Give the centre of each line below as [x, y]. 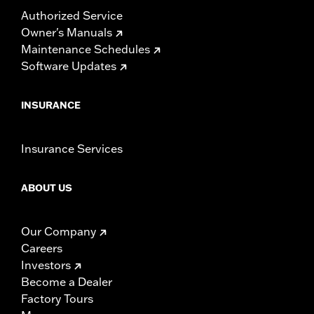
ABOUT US [47, 187]
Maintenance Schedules [86, 49]
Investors [46, 265]
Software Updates [69, 66]
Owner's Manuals [67, 32]
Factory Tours [57, 298]
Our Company [59, 231]
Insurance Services [72, 148]
